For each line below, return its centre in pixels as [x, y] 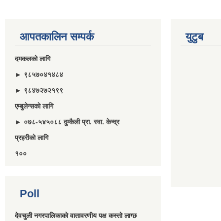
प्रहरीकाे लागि [32, 138]
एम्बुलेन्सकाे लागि [35, 106]
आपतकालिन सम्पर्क [57, 37]
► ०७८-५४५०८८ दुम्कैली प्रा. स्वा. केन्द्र [67, 122]
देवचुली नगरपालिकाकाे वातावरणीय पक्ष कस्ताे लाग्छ [76, 216]
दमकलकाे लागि [33, 59]
